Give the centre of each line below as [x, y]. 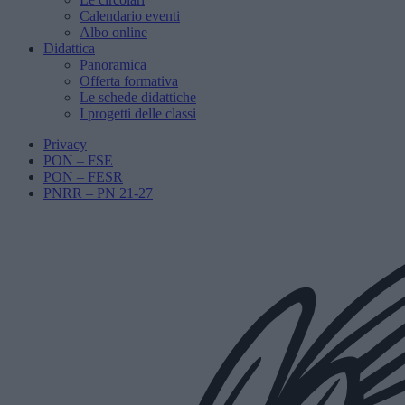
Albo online [113, 32]
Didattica [69, 48]
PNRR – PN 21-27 [98, 193]
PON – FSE [78, 160]
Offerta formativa [129, 81]
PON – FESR [83, 177]
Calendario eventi [130, 16]
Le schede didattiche [138, 97]
